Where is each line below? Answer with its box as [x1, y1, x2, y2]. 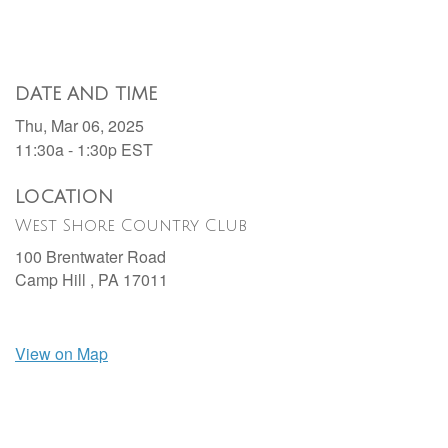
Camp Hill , [15, 268, 98, 292]
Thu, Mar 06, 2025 [15, 114, 144, 138]
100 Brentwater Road [15, 245, 166, 269]
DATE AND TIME [15, 84, 157, 105]
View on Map [15, 342, 108, 366]
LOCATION [15, 187, 113, 208]
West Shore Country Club [15, 217, 247, 236]
